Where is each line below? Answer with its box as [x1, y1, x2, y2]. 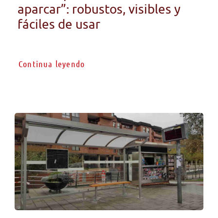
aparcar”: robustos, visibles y [17, 1, 181, 17]
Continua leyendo [18, 58, 85, 69]
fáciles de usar [17, 17, 100, 32]
